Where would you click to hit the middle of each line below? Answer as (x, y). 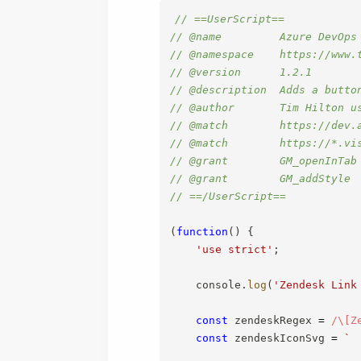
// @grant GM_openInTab (264, 160)
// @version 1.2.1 (241, 72)
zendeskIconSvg (280, 338)
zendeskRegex (274, 320)
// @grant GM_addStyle (261, 178)
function (203, 231)
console (206, 284)
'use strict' (235, 249)
